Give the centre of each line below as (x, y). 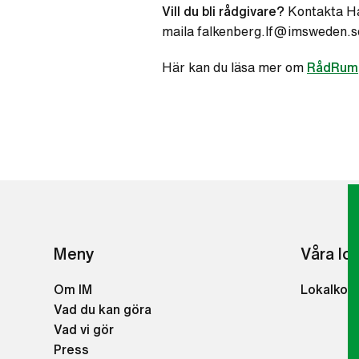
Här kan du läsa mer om (234, 67)
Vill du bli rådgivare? (223, 11)
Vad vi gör (84, 330)
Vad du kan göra (103, 310)
